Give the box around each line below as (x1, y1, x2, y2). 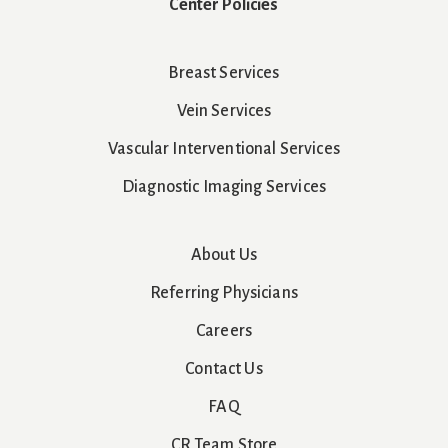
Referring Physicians (150, 283, 298, 302)
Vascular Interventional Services (108, 139, 340, 158)
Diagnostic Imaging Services (122, 177, 326, 196)
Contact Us (185, 359, 263, 378)
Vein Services (176, 101, 272, 120)
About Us (190, 245, 258, 264)
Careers (195, 321, 252, 340)
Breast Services (168, 63, 280, 82)
